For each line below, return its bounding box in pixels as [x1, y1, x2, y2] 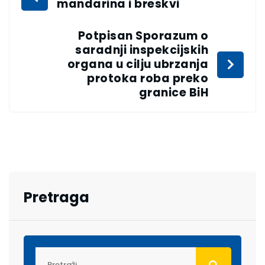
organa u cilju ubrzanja [67, 56, 208, 73]
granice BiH [138, 85, 208, 101]
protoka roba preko [87, 70, 208, 87]
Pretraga [24, 188, 89, 208]
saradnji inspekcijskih [75, 42, 208, 59]
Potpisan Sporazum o [77, 28, 208, 44]
